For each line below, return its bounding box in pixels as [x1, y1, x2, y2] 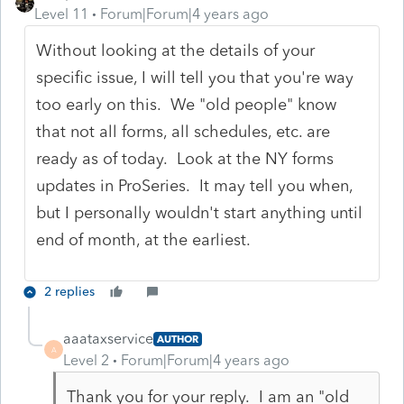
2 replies [44, 283, 95, 299]
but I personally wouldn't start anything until [36, 202, 363, 223]
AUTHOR [157, 332, 198, 345]
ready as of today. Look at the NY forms [36, 148, 335, 169]
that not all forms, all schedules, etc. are [36, 121, 331, 142]
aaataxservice [63, 329, 153, 347]
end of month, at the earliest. [36, 229, 252, 250]
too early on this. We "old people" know [36, 94, 337, 115]
